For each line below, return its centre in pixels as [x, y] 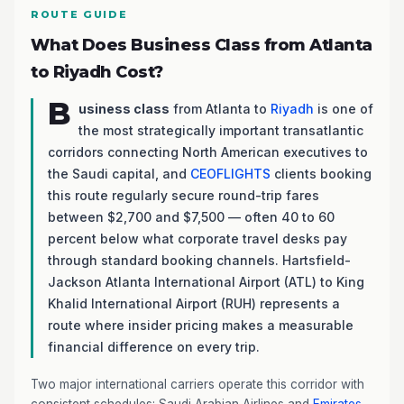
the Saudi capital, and [119, 174]
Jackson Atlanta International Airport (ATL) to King [206, 282]
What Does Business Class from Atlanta [202, 45]
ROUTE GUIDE [79, 14]
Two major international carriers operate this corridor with [197, 384]
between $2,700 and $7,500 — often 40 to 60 [191, 217]
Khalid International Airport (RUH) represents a [194, 303]
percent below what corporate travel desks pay [197, 239]
